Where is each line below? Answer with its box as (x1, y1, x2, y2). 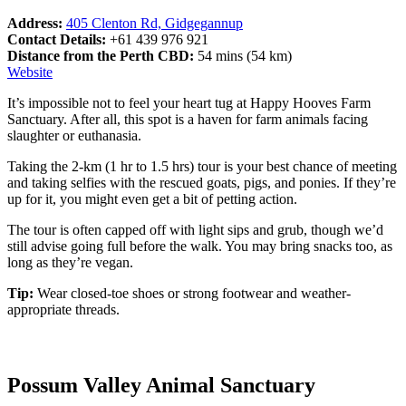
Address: (7, 14, 66, 31)
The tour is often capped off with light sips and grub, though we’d (7, 221, 383, 237)
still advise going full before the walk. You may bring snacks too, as (7, 237, 392, 254)
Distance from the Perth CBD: (7, 47, 198, 63)
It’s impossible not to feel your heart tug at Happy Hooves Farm (7, 94, 371, 111)
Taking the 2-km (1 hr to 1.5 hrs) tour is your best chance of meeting (7, 158, 397, 174)
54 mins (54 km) (198, 47, 292, 63)
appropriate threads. (7, 301, 120, 317)
